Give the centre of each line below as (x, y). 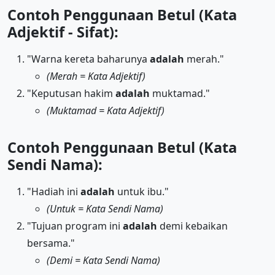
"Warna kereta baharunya (88, 59)
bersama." (51, 243)
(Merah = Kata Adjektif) (96, 76)
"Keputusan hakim (71, 94)
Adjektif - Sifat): (63, 32)
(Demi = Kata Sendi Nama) (103, 261)
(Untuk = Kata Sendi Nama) (105, 209)
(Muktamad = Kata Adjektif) (106, 111)
